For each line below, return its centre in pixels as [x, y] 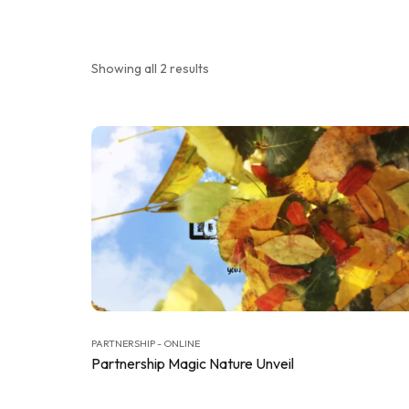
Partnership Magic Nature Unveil [193, 364]
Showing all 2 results [150, 68]
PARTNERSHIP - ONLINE [146, 344]
